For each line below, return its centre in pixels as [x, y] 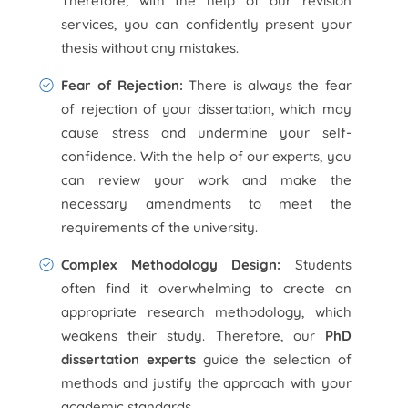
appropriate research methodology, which [206, 312]
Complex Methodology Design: [178, 265]
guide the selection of [274, 359]
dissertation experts [129, 359]
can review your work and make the [206, 180]
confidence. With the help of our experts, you [206, 156]
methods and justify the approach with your [206, 383]
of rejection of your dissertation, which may [206, 109]
